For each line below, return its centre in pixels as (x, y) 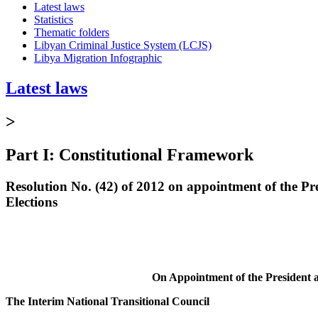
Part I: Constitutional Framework (130, 154)
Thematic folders (72, 32)
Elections (32, 202)
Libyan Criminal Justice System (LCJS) (123, 45)
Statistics (54, 19)
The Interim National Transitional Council (108, 302)
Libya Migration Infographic (98, 57)
